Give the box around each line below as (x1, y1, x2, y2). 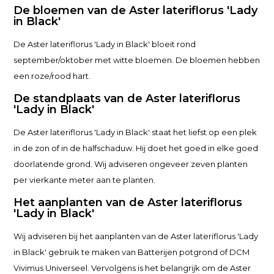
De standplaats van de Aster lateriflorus (13, 92, 241, 105)
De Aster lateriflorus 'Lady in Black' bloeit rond (13, 39, 196, 49)
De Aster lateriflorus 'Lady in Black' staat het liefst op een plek (13, 127, 257, 137)
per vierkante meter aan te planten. (13, 175, 156, 185)
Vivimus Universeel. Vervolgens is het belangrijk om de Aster (13, 263, 251, 273)
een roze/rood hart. (13, 71, 91, 81)
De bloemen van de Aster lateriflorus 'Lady (13, 4, 258, 17)
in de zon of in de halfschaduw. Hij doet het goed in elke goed (13, 143, 259, 153)
